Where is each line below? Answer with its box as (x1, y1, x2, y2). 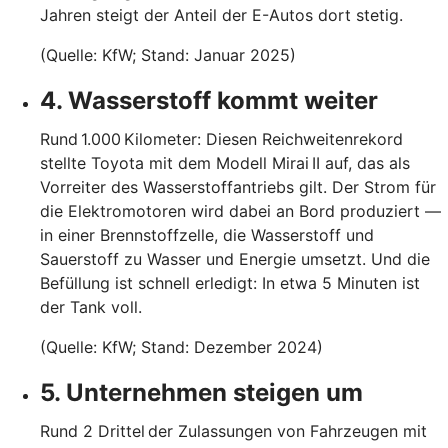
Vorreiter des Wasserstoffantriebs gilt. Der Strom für (40, 176, 436, 197)
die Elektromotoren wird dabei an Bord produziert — (40, 200, 441, 221)
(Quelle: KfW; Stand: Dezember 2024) (40, 336, 323, 357)
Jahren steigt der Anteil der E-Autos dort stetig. (40, 4, 403, 25)
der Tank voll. (40, 296, 142, 317)
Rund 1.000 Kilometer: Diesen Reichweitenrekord (40, 128, 403, 149)
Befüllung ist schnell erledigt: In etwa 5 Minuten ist (40, 272, 420, 293)
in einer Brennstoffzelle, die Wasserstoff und (40, 224, 374, 245)
